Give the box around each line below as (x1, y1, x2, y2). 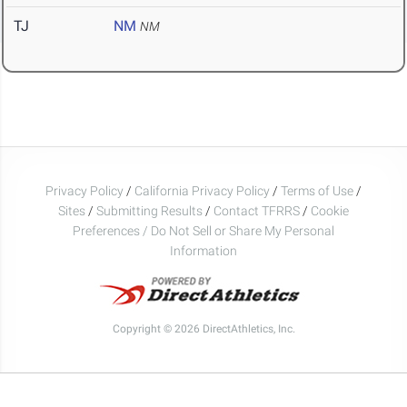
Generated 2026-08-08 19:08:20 (150, 372, 257, 382)
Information (170, 243, 237, 258)
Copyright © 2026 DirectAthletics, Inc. (112, 322, 295, 335)
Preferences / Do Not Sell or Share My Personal (73, 223, 334, 238)
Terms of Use (281, 183, 353, 198)
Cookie (311, 203, 349, 218)
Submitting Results (96, 203, 203, 218)
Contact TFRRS (213, 203, 303, 218)
